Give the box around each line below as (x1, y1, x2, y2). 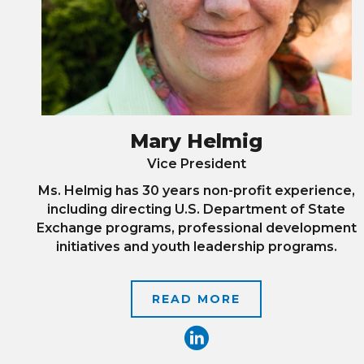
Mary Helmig (130, 128, 263, 153)
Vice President (146, 155, 246, 171)
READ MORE (152, 291, 241, 306)
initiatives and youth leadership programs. (55, 238, 337, 254)
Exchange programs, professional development (36, 219, 357, 236)
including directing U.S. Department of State (47, 201, 346, 217)
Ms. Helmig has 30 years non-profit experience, (37, 182, 355, 198)
